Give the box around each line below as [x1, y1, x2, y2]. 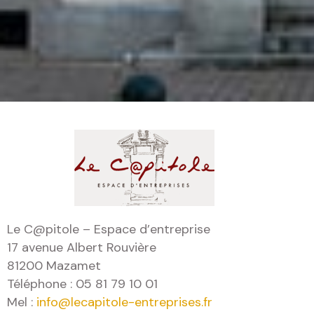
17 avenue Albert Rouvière [7, 239, 156, 256]
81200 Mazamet [7, 257, 101, 274]
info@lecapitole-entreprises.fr [36, 294, 212, 310]
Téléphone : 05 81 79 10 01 [7, 275, 158, 292]
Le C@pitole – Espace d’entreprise [7, 221, 210, 238]
